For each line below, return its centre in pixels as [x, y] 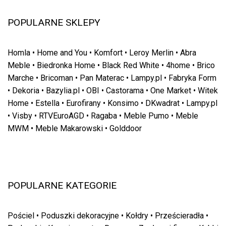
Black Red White [131, 65]
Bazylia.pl [63, 90]
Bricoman [57, 78]
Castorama [125, 90]
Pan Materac [102, 78]
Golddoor [126, 128]
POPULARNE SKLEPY [54, 22]
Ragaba [104, 116]
